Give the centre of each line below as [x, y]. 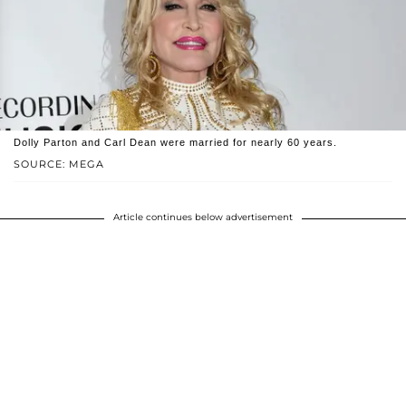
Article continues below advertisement [203, 217]
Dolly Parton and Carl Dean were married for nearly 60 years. [175, 142]
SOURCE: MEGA [59, 164]
